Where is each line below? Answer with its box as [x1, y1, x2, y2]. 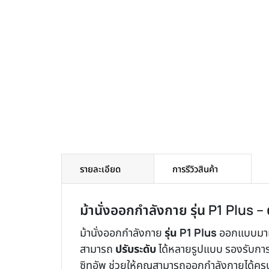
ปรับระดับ [115, 241, 156, 256]
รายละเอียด [80, 163, 121, 176]
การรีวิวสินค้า [172, 163, 218, 176]
